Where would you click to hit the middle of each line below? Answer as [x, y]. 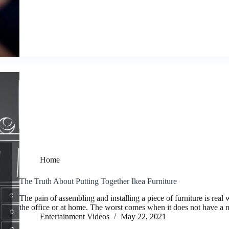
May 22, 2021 [143, 217]
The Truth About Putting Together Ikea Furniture [98, 181]
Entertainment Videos [75, 217]
